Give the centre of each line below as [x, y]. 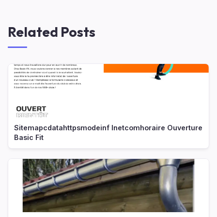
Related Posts [52, 31]
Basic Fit [29, 137]
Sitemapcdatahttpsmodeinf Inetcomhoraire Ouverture [108, 127]
